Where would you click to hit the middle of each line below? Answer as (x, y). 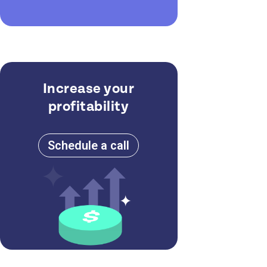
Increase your (89, 89)
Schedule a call (89, 146)
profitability (89, 107)
